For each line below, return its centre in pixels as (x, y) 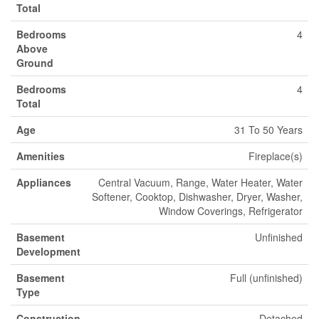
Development (48, 251)
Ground (35, 63)
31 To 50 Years (268, 130)
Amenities (41, 156)
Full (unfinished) (266, 278)
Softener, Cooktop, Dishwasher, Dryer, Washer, (197, 197)
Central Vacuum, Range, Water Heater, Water (200, 182)
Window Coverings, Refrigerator (231, 211)
